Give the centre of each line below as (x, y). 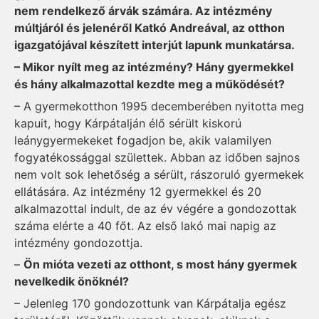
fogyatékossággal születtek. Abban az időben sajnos (157, 157)
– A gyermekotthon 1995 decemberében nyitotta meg (159, 106)
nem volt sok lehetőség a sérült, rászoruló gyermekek (159, 174)
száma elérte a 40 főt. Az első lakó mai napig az (145, 225)
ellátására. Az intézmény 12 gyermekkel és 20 (138, 191)
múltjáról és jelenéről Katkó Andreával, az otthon (150, 28)
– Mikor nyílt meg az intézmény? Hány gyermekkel (154, 67)
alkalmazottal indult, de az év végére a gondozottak (156, 208)
